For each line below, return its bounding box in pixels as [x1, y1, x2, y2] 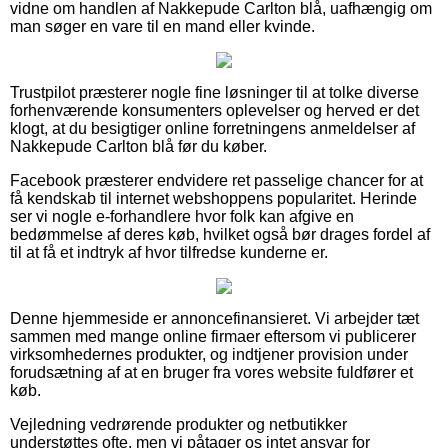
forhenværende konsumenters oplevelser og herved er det [10, 101, 419, 119]
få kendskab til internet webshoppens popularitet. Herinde [10, 189, 417, 207]
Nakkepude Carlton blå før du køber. [10, 137, 267, 155]
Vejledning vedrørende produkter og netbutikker [10, 415, 347, 433]
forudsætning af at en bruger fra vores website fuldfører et [10, 363, 413, 381]
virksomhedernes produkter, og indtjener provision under [10, 345, 408, 363]
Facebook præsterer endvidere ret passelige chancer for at [10, 171, 423, 189]
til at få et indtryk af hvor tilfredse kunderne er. [10, 243, 328, 261]
